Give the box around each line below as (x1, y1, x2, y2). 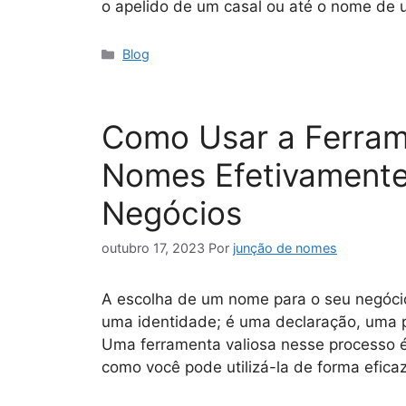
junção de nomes (233, 240, 337, 256)
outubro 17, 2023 (101, 240, 205, 256)
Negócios (101, 194, 242, 233)
